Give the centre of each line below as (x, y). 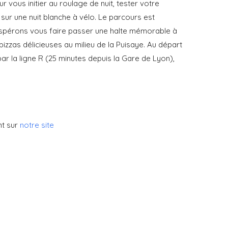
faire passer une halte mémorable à (113, 31)
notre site (37, 125)
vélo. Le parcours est (117, 17)
